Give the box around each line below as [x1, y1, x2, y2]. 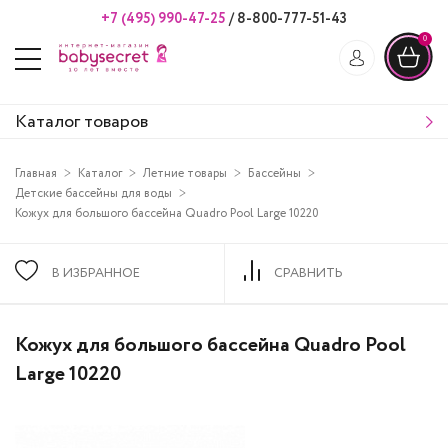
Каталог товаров [15, 112, 148, 131]
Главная [15, 168, 57, 180]
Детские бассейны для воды [15, 188, 172, 200]
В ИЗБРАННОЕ [52, 267, 140, 280]
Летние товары [143, 168, 227, 180]
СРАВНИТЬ [274, 267, 343, 280]
